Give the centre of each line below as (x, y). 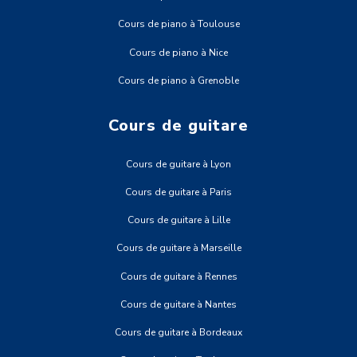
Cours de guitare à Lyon (178, 164)
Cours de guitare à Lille (178, 220)
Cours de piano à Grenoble (178, 80)
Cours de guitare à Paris (178, 192)
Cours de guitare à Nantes (178, 304)
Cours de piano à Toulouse (178, 24)
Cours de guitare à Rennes (178, 276)
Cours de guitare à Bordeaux (178, 332)
